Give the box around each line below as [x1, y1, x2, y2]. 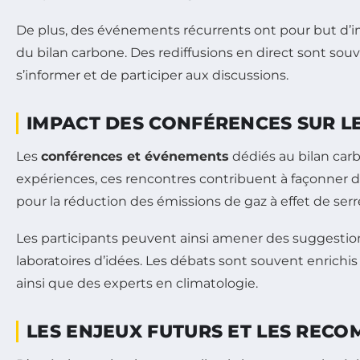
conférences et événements [41, 148, 229, 164]
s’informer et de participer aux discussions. [16, 67, 288, 83]
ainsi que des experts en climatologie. [16, 275, 258, 291]
